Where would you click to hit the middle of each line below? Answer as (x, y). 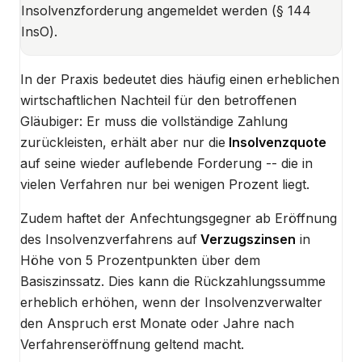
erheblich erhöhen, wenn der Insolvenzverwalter (171, 303)
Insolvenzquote (276, 143)
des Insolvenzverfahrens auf (109, 240)
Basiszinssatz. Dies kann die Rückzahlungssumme (173, 282)
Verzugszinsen (246, 240)
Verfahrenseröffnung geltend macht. (132, 345)
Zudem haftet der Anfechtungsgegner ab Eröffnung (179, 219)
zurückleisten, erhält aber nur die (123, 143)
